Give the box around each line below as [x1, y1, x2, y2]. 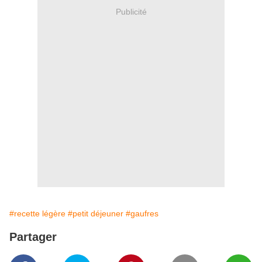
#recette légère [9, 209, 65, 219]
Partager [9, 230, 57, 244]
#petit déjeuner [68, 209, 123, 219]
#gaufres [126, 209, 158, 219]
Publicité [115, 6, 147, 16]
